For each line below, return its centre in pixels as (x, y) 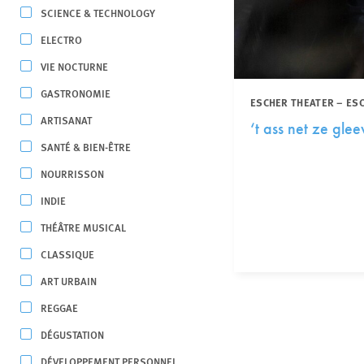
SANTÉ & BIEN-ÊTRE (86, 147)
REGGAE (59, 308)
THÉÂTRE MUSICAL (83, 227)
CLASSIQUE (67, 254)
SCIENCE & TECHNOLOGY (98, 13)
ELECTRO (61, 39)
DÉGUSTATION (72, 334)
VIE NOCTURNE (74, 66)
